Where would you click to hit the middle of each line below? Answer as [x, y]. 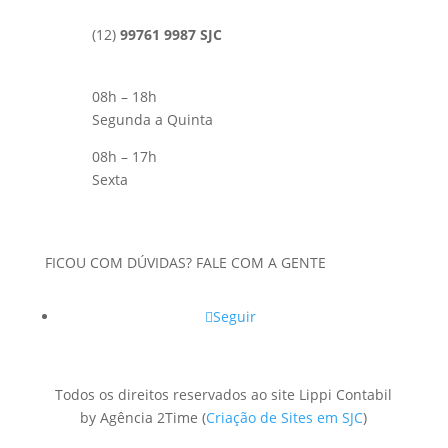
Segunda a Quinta [152, 119]
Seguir [235, 316]
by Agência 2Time [141, 417]
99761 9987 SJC [170, 34]
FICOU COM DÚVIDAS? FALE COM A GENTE [185, 262]
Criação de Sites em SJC [285, 417]
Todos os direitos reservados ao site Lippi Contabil [224, 394]
